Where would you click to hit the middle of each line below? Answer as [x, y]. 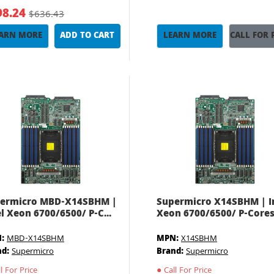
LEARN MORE [190, 36]
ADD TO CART [87, 36]
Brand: [170, 252]
